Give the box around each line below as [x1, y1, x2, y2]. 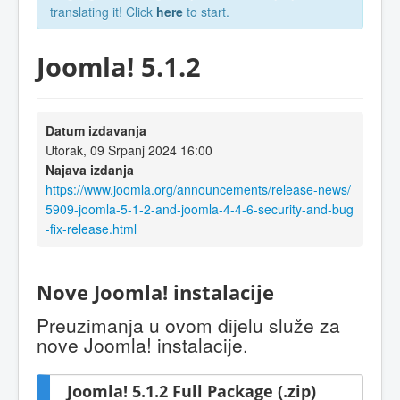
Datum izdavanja [46, 121, 146, 139]
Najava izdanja [46, 160, 134, 179]
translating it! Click [50, 3, 156, 21]
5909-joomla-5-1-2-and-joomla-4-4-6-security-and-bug [46, 199, 354, 218]
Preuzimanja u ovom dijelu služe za [37, 312, 340, 339]
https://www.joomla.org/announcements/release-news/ [46, 179, 351, 198]
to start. [183, 3, 229, 21]
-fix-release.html [46, 219, 137, 237]
